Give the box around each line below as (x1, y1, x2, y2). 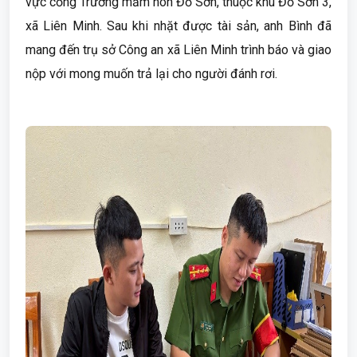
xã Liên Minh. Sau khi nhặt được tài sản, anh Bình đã (25, 18, 331, 33)
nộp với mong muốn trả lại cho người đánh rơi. (25, 66, 277, 81)
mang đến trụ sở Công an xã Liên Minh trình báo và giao (25, 42, 331, 57)
